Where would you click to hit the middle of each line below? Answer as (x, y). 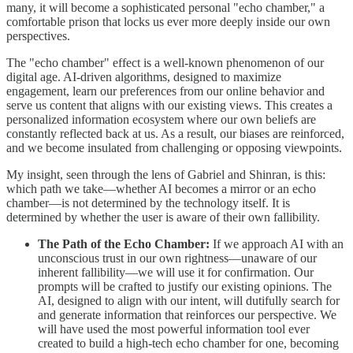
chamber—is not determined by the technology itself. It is (148, 203)
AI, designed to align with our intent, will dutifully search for (189, 301)
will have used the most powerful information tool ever (174, 329)
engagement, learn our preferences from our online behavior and (165, 91)
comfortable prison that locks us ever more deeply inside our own (168, 22)
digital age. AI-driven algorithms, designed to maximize (144, 77)
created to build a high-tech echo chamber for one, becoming (188, 343)
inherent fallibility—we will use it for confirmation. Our (176, 272)
